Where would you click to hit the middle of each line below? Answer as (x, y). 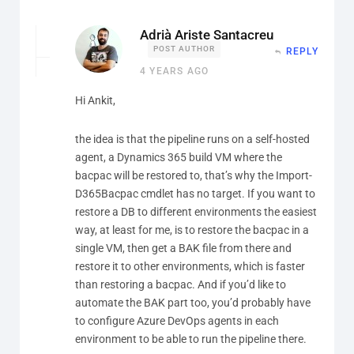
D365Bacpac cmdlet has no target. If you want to (195, 193)
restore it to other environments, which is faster (190, 266)
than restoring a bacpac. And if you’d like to (181, 284)
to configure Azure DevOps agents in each (177, 320)
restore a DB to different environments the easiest (196, 211)
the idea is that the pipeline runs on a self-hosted (192, 139)
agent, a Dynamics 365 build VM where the (179, 157)
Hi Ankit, (95, 100)
